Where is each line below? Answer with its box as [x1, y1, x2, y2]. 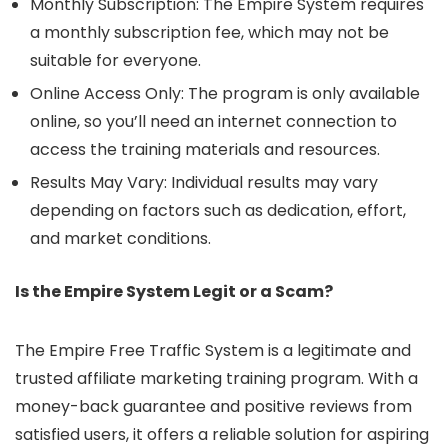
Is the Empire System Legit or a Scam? [15, 280, 333, 303]
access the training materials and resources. [30, 138, 380, 161]
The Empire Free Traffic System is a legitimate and [15, 339, 411, 362]
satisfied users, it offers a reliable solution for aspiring [15, 423, 429, 446]
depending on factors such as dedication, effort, [30, 199, 406, 222]
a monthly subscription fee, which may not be [30, 21, 389, 44]
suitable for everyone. [30, 49, 201, 72]
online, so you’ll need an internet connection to [30, 110, 397, 133]
